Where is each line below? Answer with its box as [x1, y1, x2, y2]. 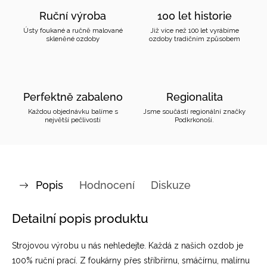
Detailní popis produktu [12, 211, 148, 226]
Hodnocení [79, 179, 135, 191]
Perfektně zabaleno [23, 91, 123, 103]
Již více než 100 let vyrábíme [150, 26, 239, 35]
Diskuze [151, 179, 191, 191]
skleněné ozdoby [46, 35, 100, 43]
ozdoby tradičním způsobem [148, 35, 240, 43]
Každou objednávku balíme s [27, 107, 118, 116]
